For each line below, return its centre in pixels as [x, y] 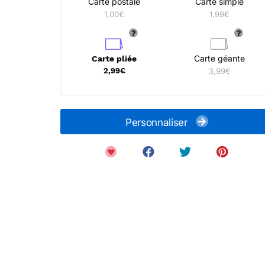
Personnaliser [158, 122]
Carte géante [219, 58]
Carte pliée [114, 59]
